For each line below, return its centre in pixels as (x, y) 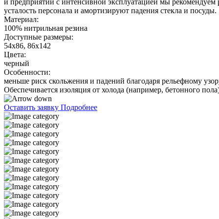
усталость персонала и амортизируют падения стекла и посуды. (110, 11)
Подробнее (79, 108)
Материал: (21, 20)
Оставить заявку (32, 108)
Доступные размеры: (39, 37)
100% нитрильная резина (46, 28)
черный (17, 64)
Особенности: (27, 72)
